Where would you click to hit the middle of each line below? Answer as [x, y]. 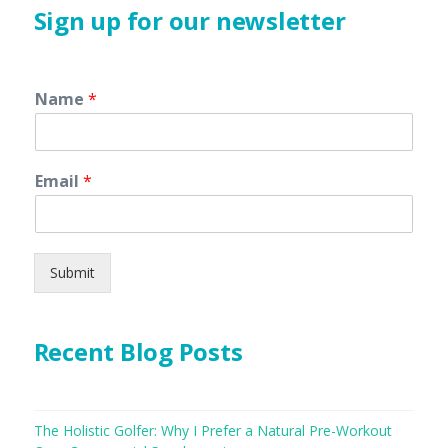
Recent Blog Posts [138, 351]
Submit [72, 272]
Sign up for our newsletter [189, 20]
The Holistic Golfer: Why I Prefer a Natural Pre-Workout [212, 430]
